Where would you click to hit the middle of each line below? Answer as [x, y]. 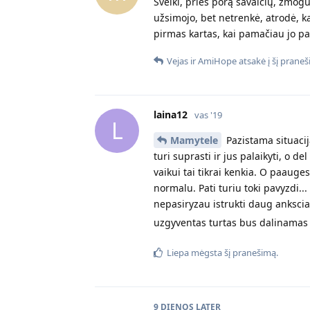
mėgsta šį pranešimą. [234, 252]
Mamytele [194, 140]
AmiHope [217, 61]
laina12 [171, 114]
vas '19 [208, 115]
